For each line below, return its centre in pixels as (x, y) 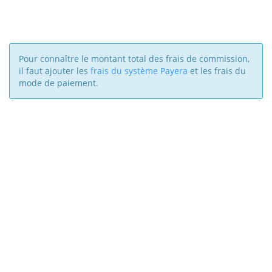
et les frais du (217, 70)
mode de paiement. (59, 83)
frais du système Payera (139, 70)
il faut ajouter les (55, 70)
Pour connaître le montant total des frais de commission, (134, 58)
